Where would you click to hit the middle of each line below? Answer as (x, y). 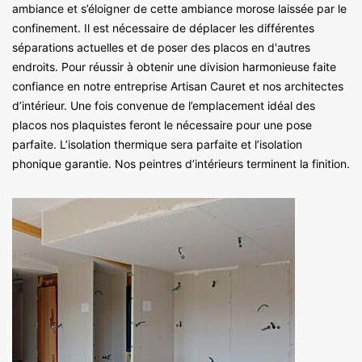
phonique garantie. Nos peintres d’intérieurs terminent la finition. (181, 163)
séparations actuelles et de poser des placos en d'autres (161, 47)
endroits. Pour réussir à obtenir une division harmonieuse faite (174, 66)
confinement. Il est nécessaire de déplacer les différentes (163, 27)
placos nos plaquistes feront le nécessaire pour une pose (162, 124)
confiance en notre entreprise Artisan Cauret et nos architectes (178, 86)
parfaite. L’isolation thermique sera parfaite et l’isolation (157, 144)
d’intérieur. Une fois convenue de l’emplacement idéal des (164, 105)
